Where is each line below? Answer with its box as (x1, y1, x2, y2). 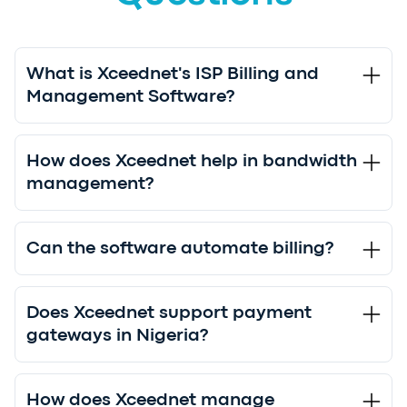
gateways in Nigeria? (26, 328, 209, 344)
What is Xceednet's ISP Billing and (26, 66, 319, 83)
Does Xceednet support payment (26, 305, 312, 322)
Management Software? (26, 89, 235, 105)
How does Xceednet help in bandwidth (26, 154, 357, 170)
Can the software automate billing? (26, 241, 334, 257)
